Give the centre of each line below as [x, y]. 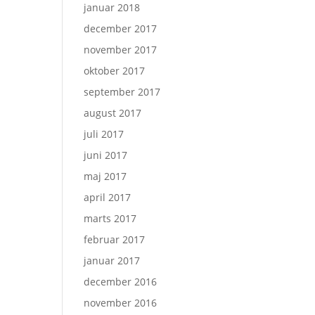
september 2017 [122, 92]
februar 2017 [115, 239]
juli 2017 [104, 134]
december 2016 [121, 282]
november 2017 [121, 50]
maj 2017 [105, 176]
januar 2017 [112, 261]
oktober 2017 [115, 71]
